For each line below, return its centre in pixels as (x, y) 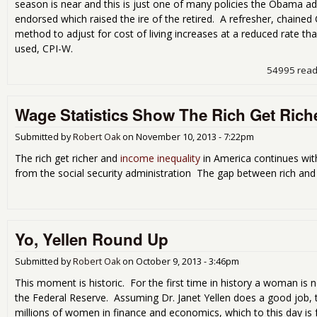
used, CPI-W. (44, 48)
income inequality (160, 158)
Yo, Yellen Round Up (92, 240)
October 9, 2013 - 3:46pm (188, 262)
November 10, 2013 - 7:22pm (195, 137)
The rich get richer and (68, 158)
